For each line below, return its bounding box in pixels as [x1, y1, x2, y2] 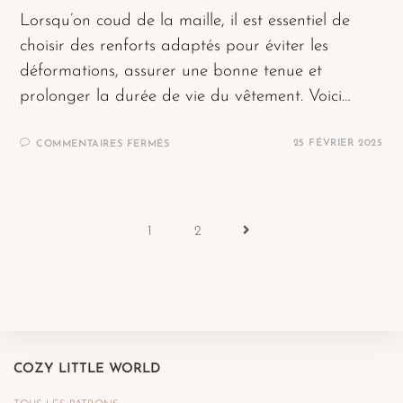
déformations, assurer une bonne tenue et [20, 63, 323, 81]
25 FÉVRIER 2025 [292, 139, 383, 149]
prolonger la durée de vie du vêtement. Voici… [20, 88, 352, 106]
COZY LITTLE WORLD [13, 363, 160, 377]
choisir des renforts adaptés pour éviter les [20, 38, 329, 56]
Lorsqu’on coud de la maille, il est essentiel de [20, 13, 351, 31]
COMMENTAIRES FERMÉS [36, 139, 170, 150]
